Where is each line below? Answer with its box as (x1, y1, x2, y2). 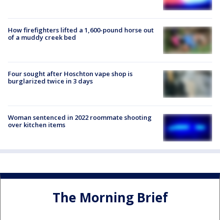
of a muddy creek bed (8, 32, 76, 42)
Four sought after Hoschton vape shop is (8, 69, 133, 78)
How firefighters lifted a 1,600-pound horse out (8, 25, 154, 34)
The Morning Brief (52, 188, 168, 206)
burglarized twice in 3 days (8, 76, 93, 85)
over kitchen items (8, 120, 65, 130)
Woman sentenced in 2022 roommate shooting (8, 113, 152, 122)
